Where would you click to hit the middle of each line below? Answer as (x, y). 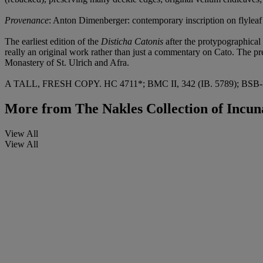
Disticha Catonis (132, 42)
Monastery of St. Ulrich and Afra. (67, 63)
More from (38, 109)
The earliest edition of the (53, 42)
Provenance (27, 21)
